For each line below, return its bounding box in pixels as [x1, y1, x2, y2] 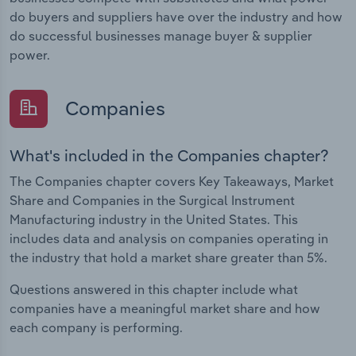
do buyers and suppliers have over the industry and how [10, 8, 342, 25]
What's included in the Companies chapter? [10, 145, 329, 166]
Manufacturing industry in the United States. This [10, 211, 298, 228]
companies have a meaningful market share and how [10, 300, 320, 317]
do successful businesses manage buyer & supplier [10, 27, 312, 44]
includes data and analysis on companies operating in [10, 230, 328, 247]
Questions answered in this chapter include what [10, 281, 298, 298]
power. [10, 46, 50, 63]
